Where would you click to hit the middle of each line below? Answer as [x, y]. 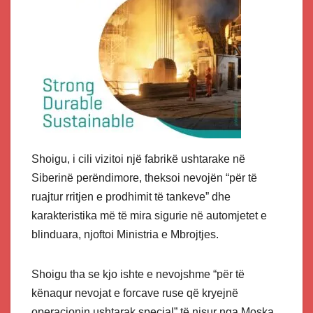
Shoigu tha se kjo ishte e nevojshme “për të [138, 275]
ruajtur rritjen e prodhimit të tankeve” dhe [131, 197]
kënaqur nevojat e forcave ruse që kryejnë [135, 293]
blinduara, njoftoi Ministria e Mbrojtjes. [125, 235]
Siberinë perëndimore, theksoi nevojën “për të [144, 178]
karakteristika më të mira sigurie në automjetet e [149, 216]
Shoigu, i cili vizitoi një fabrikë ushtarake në [138, 159]
